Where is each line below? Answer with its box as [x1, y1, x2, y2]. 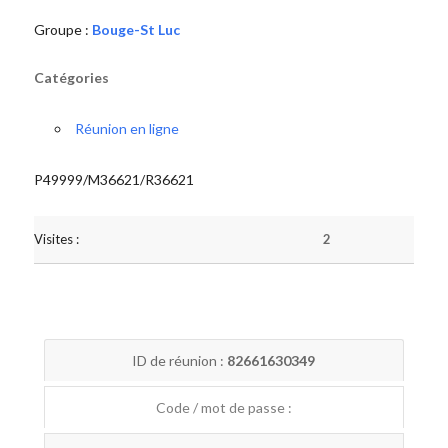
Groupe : [33, 21, 92, 38]
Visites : [33, 231, 79, 247]
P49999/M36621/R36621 [33, 171, 194, 188]
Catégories [33, 69, 109, 86]
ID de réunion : [132, 352, 228, 369]
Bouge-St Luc [91, 21, 180, 38]
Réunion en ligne [74, 120, 179, 137]
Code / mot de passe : [155, 399, 292, 416]
